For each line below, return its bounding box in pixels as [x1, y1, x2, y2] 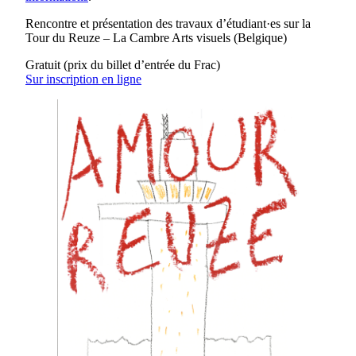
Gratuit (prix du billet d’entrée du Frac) [25, 57, 220, 72]
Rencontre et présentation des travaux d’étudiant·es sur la [25, 16, 311, 30]
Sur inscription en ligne [25, 72, 141, 86]
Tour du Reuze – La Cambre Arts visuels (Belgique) [25, 30, 287, 44]
